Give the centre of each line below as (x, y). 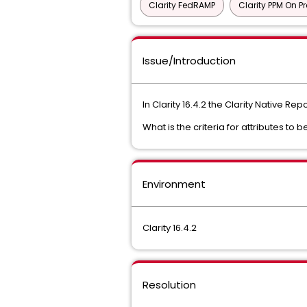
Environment (174, 184)
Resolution (169, 285)
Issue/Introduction (189, 61)
